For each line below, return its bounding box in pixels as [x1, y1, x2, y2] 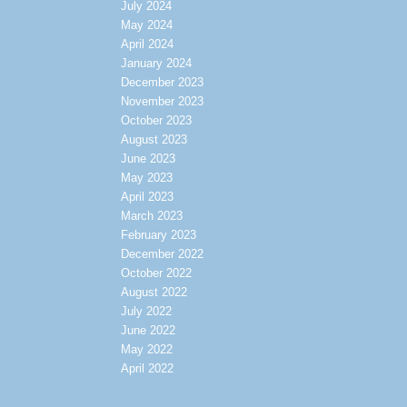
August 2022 [120, 285, 187, 300]
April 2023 [120, 190, 174, 204]
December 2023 [120, 75, 203, 90]
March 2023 [120, 209, 183, 223]
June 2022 [120, 323, 175, 338]
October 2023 [120, 114, 192, 128]
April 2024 [120, 37, 174, 52]
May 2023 [120, 171, 173, 185]
